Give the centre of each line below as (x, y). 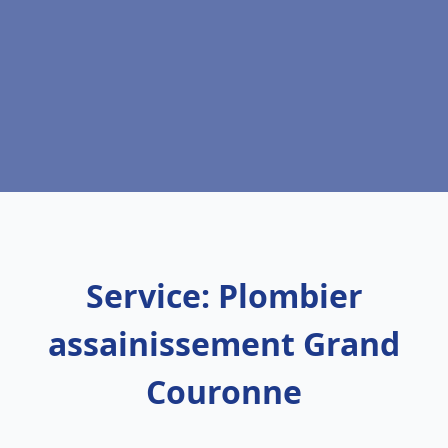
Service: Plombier (224, 295)
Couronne (224, 391)
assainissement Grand (224, 343)
